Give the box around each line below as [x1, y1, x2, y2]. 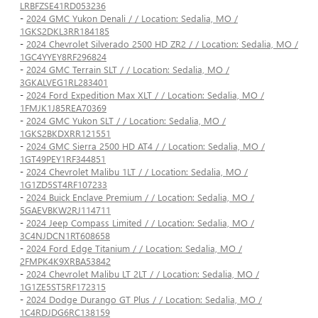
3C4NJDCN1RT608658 [20, 229, 110, 242]
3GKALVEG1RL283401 [20, 76, 108, 89]
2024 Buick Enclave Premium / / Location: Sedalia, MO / [26, 191, 254, 204]
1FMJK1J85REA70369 [20, 102, 106, 114]
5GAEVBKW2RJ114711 [20, 204, 111, 216]
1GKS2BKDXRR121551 [20, 127, 111, 140]
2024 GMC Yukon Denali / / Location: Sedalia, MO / [26, 12, 238, 25]
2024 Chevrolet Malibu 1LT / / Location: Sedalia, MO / [26, 165, 248, 178]
